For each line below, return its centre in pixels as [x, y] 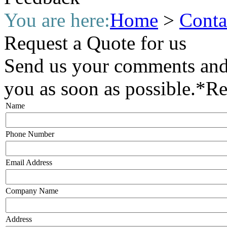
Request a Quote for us [95, 43]
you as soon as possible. [100, 88]
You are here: [57, 20]
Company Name [32, 191]
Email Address [29, 162]
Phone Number [30, 134]
